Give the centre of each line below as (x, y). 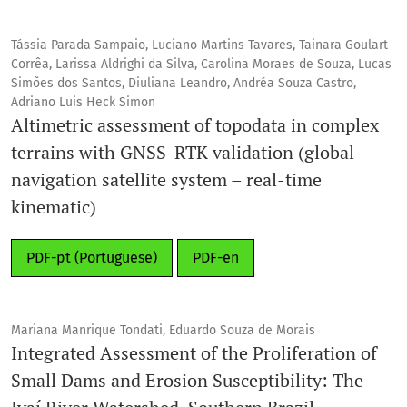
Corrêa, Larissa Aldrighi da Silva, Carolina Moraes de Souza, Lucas (201, 64)
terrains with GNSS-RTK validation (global (183, 152)
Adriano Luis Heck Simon (83, 102)
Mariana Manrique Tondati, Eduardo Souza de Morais (163, 330)
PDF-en (216, 257)
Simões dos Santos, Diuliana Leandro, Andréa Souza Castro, (184, 83)
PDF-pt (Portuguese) (92, 257)
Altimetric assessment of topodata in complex (195, 124)
